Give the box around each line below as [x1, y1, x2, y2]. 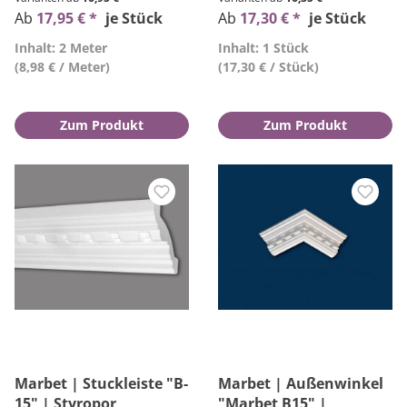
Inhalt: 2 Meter [15, 39, 107, 56]
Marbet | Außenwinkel [218, 373, 383, 393]
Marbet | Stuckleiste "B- [15, 373, 188, 393]
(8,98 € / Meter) [15, 58, 110, 75]
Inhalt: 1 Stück [218, 39, 309, 56]
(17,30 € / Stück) [218, 58, 319, 75]
